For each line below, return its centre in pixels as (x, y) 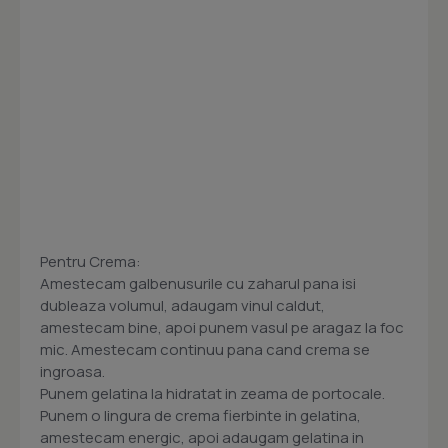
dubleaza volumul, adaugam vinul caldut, (182, 306)
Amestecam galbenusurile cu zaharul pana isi (198, 284)
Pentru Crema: (90, 262)
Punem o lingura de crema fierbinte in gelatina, (200, 416)
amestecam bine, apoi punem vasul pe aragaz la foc (222, 328)
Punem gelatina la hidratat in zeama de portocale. (212, 394)
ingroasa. (72, 372)
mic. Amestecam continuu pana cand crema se (205, 350)
